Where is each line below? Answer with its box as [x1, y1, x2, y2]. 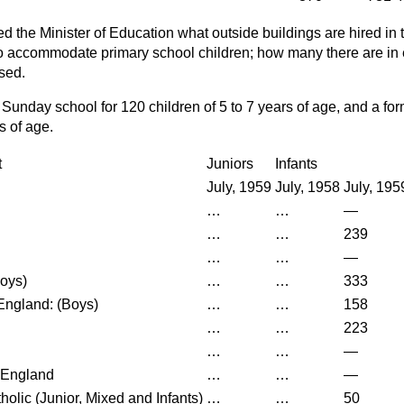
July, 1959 [207, 179, 271, 195]
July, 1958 [275, 179, 340, 195]
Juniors [207, 156, 253, 171]
